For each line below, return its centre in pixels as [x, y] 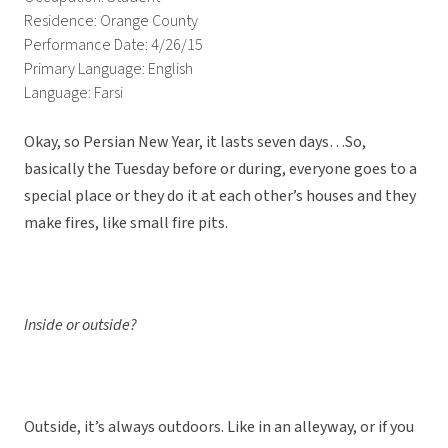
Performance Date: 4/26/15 [113, 45]
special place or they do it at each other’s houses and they [220, 196]
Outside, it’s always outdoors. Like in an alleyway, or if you [219, 427]
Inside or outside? [80, 325]
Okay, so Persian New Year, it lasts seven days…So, [195, 142]
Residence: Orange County [111, 21]
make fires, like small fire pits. [126, 223]
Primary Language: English [108, 69]
